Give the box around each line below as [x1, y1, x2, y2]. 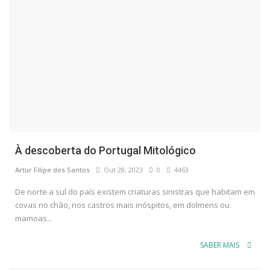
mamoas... [15, 213, 52, 224]
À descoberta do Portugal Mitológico [15, 144, 196, 157]
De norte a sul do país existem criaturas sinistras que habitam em [15, 186, 255, 198]
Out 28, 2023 [100, 165, 143, 175]
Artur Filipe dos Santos [15, 165, 90, 175]
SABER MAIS [200, 240, 241, 251]
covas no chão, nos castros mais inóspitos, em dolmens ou [15, 199, 230, 211]
